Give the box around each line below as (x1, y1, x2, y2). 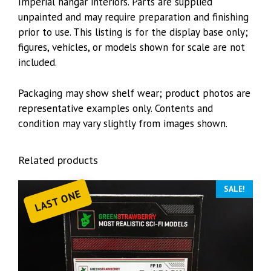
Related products (18, 152, 98, 167)
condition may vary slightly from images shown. (18, 116, 227, 130)
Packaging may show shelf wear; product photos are (18, 86, 250, 100)
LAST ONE (33, 187, 83, 215)
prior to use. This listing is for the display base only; (18, 25, 248, 39)
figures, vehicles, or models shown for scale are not (18, 41, 245, 54)
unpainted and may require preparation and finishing (18, 10, 249, 24)
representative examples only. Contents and (18, 101, 213, 115)
